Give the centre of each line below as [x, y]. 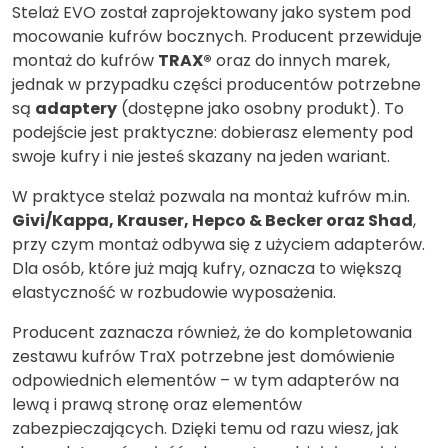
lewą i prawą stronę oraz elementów [157, 405]
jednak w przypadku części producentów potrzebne [216, 85]
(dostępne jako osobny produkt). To [260, 109]
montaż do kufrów [85, 61]
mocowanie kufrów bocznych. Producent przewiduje [217, 37]
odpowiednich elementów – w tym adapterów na [205, 381]
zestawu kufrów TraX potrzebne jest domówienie [203, 357]
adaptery [76, 109]
